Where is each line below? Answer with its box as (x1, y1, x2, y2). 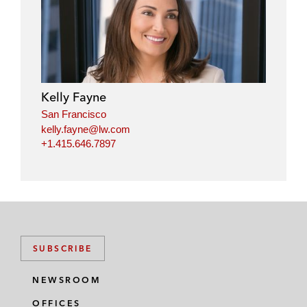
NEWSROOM (32, 275, 101, 286)
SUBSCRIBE (33, 243, 93, 254)
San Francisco (41, 108, 106, 121)
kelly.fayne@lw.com (41, 123, 130, 135)
